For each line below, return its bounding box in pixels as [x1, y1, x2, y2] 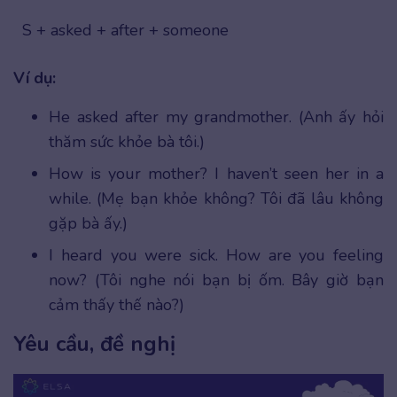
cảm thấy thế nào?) [49, 294, 184, 316]
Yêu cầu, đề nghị [13, 330, 175, 359]
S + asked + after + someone [22, 19, 229, 42]
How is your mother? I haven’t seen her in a [49, 163, 384, 185]
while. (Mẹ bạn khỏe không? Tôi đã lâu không [49, 188, 384, 210]
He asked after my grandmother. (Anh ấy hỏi [49, 106, 384, 128]
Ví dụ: [13, 67, 60, 90]
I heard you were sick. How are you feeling [49, 245, 384, 267]
